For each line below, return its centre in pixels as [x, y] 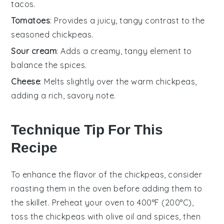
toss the [28, 217]
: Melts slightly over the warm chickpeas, [118, 82]
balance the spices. [49, 65]
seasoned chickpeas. [52, 35]
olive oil [120, 217]
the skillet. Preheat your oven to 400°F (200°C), [102, 203]
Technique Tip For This [87, 130]
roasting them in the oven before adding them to [107, 189]
